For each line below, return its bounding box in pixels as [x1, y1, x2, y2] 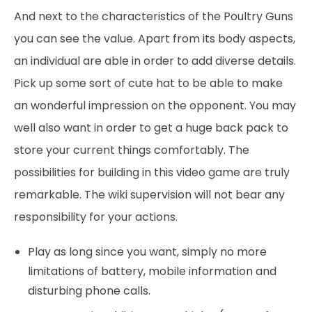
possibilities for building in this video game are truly [14, 164, 290, 180]
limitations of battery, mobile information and [28, 263, 276, 279]
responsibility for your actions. [14, 209, 178, 225]
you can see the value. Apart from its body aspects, [14, 31, 295, 47]
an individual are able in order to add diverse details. [14, 53, 296, 69]
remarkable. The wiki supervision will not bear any [14, 187, 285, 203]
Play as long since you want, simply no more [28, 244, 267, 260]
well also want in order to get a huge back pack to [14, 120, 288, 136]
